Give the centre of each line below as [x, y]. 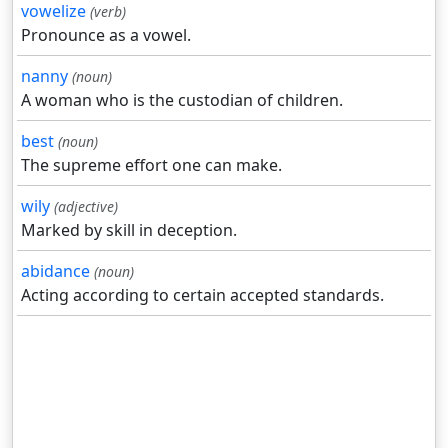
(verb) [108, 12]
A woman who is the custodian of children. [182, 100]
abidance [55, 271]
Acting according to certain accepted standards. [202, 295]
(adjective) [86, 207]
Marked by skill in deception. [129, 230]
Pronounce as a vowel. [106, 35]
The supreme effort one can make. [151, 165]
